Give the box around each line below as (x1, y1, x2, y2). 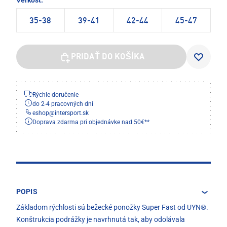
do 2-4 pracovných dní (32, 100, 93, 108)
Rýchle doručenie (32, 91, 79, 99)
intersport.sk (55, 109, 89, 117)
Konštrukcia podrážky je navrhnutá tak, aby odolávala (16, 215, 185, 224)
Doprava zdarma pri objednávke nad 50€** (32, 119, 149, 126)
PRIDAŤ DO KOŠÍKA (70, 53, 145, 62)
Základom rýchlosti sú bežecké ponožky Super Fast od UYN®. (16, 203, 208, 212)
